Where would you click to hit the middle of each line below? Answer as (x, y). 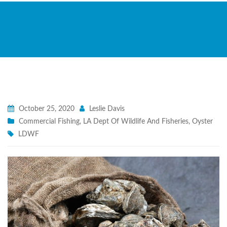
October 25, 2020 (46, 109)
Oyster (202, 122)
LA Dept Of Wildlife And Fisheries (136, 122)
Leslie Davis (106, 109)
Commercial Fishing (49, 122)
